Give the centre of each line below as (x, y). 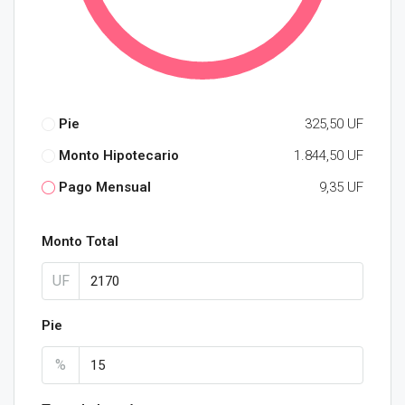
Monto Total (80, 241)
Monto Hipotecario (119, 155)
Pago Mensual (105, 187)
